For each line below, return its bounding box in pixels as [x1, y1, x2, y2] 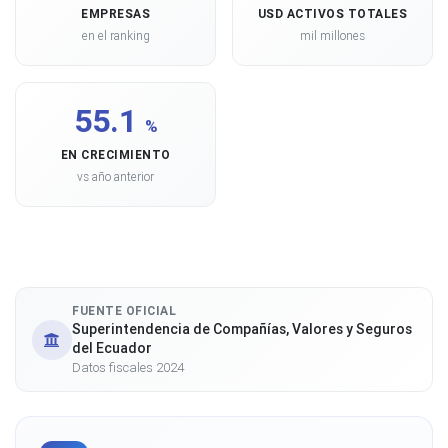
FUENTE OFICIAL [72, 303, 176, 318]
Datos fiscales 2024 [72, 359, 184, 376]
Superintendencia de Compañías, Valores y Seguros [72, 320, 412, 338]
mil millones [300, 28, 365, 43]
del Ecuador [72, 339, 152, 357]
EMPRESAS [81, 6, 150, 21]
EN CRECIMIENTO [60, 147, 171, 162]
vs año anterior [77, 169, 154, 184]
